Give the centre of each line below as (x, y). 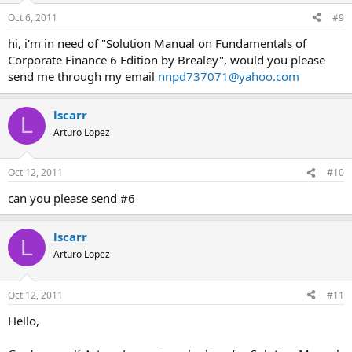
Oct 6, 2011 (33, 17)
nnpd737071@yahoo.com (229, 76)
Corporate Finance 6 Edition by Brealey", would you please (167, 59)
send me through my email (83, 76)
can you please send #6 (71, 198)
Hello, (24, 320)
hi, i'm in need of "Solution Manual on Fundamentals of (157, 43)
